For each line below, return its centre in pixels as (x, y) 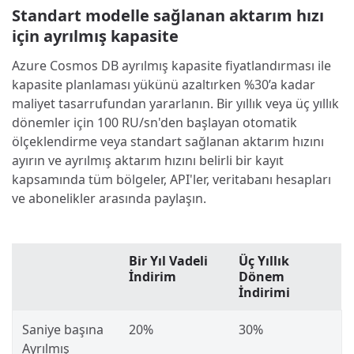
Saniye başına (63, 329)
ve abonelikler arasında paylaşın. (109, 198)
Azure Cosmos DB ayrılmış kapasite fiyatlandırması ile (171, 65)
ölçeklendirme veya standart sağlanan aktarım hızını (168, 141)
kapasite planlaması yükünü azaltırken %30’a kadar (164, 84)
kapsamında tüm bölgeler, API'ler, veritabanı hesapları (171, 179)
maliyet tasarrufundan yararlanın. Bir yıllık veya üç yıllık (175, 103)
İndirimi (264, 292)
